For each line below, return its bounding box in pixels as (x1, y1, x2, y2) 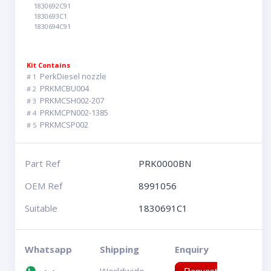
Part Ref (25, 157, 60, 169)
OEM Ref (25, 180, 63, 192)
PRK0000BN (139, 157, 191, 169)
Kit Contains (27, 60, 71, 70)
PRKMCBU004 (40, 83, 90, 94)
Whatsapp (25, 243, 73, 255)
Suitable (25, 202, 58, 214)
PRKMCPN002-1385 (40, 107, 109, 118)
